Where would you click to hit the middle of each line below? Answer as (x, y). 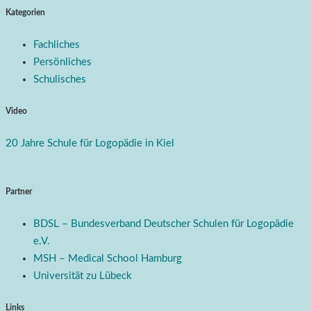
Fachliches (57, 45)
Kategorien (25, 13)
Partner (19, 192)
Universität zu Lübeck (83, 276)
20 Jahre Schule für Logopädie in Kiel (90, 143)
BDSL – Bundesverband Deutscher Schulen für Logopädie (163, 224)
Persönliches (62, 62)
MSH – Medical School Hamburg (108, 259)
